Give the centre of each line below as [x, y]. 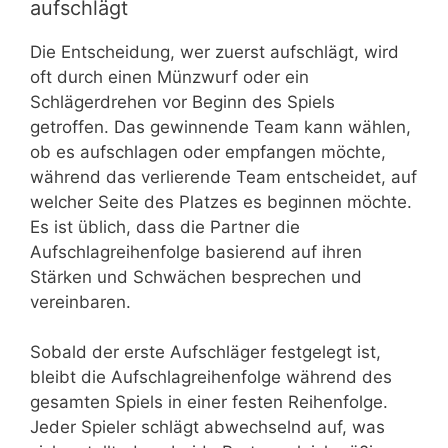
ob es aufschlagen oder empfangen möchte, [208, 151]
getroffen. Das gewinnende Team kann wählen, [220, 126]
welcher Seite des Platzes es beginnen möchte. [221, 201]
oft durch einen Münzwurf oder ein [169, 76]
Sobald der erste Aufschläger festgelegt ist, [205, 352]
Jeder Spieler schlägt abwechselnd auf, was [207, 427]
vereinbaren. [80, 301]
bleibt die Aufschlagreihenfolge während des [211, 377]
